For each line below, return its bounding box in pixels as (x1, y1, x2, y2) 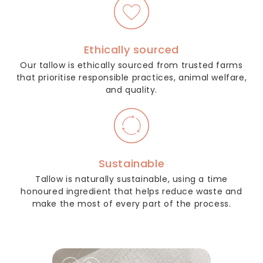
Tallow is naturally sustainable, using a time (35, 173, 228, 186)
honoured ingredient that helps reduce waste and (21, 186, 242, 198)
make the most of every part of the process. (32, 198, 231, 210)
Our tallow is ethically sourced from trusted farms (20, 59, 243, 72)
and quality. (105, 84, 158, 96)
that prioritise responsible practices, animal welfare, (16, 72, 247, 84)
